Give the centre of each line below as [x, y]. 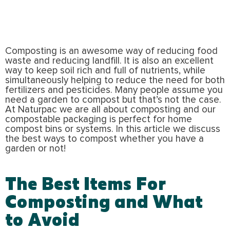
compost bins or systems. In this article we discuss [113, 129]
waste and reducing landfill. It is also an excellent [109, 61]
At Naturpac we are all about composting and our [110, 109]
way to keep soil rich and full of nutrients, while [105, 70]
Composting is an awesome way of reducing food [111, 51]
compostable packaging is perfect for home [99, 119]
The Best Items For [86, 183]
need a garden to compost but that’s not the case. [113, 100]
